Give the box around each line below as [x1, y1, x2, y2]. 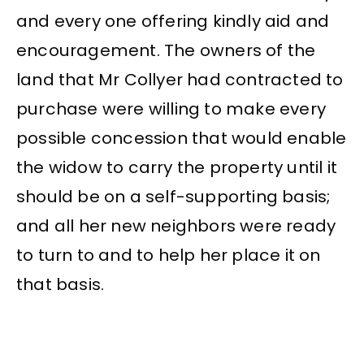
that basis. [16, 272, 105, 296]
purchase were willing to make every [16, 97, 327, 120]
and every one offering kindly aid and [16, 9, 330, 32]
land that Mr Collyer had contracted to [16, 67, 344, 91]
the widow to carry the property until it [16, 155, 338, 179]
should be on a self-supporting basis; [16, 184, 331, 208]
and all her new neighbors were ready [16, 214, 336, 237]
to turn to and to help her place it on [16, 243, 321, 266]
